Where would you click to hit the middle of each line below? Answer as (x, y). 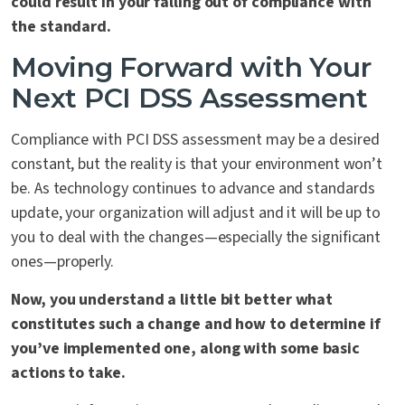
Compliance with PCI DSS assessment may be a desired (195, 140)
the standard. (61, 27)
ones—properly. (62, 262)
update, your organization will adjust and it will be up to (196, 213)
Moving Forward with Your (191, 68)
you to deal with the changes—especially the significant (196, 238)
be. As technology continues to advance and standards (193, 189)
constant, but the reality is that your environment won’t (197, 165)
